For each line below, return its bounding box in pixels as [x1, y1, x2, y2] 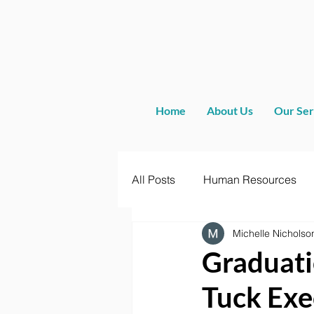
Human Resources [203, 172, 296, 187]
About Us [207, 104, 253, 118]
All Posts [132, 172, 175, 187]
